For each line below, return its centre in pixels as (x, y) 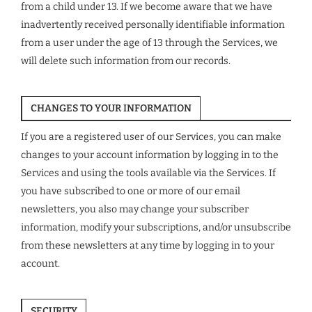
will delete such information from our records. (126, 61)
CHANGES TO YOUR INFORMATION (111, 108)
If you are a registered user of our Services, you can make (151, 137)
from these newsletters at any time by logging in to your (148, 245)
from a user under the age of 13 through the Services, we (149, 43)
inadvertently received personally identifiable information (153, 25)
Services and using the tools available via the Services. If (148, 173)
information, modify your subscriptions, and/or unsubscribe (156, 227)
